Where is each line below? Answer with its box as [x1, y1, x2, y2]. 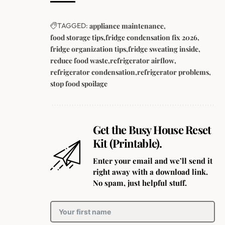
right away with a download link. [93, 166, 208, 177]
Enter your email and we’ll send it [93, 155, 212, 166]
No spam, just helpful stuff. [93, 177, 187, 188]
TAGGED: [57, 21, 88, 30]
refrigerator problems [137, 67, 209, 77]
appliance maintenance [89, 21, 164, 31]
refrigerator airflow [110, 55, 174, 65]
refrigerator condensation [50, 67, 135, 77]
